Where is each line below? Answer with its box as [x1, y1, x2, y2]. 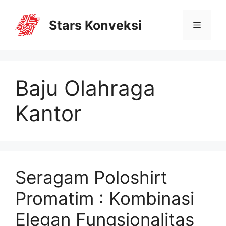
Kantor [15, 100, 82, 126]
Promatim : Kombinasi [15, 188, 194, 209]
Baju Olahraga [15, 75, 155, 101]
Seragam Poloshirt [15, 166, 167, 188]
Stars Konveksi [49, 18, 142, 33]
